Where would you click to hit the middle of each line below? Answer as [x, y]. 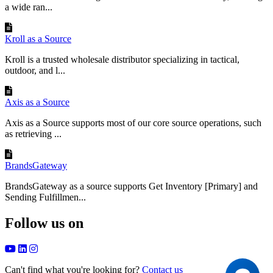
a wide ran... [29, 7]
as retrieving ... [33, 134]
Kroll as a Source [38, 39]
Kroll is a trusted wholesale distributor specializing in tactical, [122, 59]
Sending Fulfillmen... [45, 197]
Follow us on [44, 223]
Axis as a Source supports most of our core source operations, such [133, 123]
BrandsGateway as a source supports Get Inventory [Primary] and [131, 186]
